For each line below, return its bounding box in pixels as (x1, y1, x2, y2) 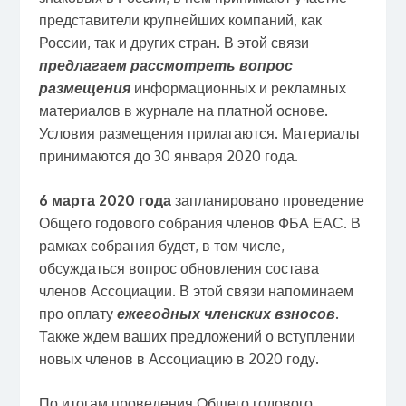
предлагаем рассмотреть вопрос (38, 55, 293, 74)
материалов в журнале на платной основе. (38, 101, 328, 120)
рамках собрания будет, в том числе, (38, 236, 285, 255)
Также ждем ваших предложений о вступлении (38, 326, 355, 345)
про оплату (38, 304, 117, 323)
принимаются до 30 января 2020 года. (38, 146, 298, 165)
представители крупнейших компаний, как (38, 10, 322, 29)
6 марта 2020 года (38, 190, 171, 209)
